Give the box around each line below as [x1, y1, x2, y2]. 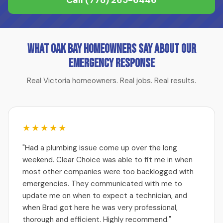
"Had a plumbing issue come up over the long [22, 143, 177, 153]
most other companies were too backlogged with [22, 167, 194, 177]
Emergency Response [68, 56, 155, 71]
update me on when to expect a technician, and [22, 191, 187, 201]
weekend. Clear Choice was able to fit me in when [22, 155, 193, 165]
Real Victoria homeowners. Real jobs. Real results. [27, 76, 196, 86]
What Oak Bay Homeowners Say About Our [27, 42, 196, 56]
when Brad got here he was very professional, [22, 203, 178, 213]
